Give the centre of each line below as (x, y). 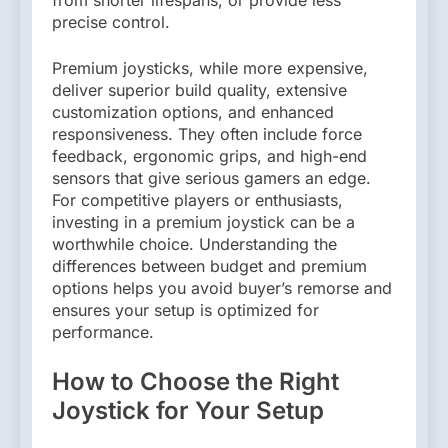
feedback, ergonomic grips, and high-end (209, 155)
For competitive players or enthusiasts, (197, 199)
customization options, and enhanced (193, 111)
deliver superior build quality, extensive (199, 89)
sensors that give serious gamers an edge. (211, 177)
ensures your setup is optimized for (185, 309)
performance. (103, 331)
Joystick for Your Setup (188, 410)
